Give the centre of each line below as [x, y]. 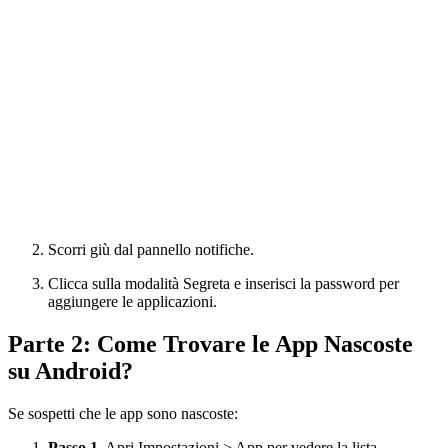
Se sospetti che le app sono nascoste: [123, 413]
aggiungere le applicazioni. [132, 301]
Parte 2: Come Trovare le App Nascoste [210, 343]
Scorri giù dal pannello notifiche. [151, 249]
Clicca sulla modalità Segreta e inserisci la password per [223, 283]
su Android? [70, 370]
